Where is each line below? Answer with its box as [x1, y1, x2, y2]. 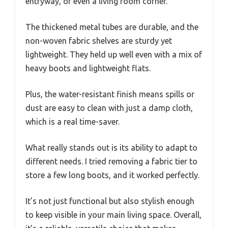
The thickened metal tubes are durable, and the [25, 22, 198, 32]
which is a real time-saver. [25, 117, 120, 126]
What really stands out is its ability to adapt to [25, 142, 197, 152]
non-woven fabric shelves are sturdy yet [25, 36, 172, 45]
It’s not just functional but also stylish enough [25, 196, 194, 206]
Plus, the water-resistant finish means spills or [25, 89, 194, 99]
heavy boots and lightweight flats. [25, 63, 151, 73]
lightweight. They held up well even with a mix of [25, 49, 202, 59]
